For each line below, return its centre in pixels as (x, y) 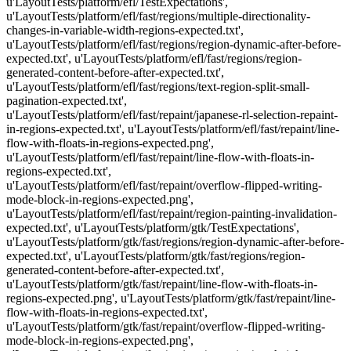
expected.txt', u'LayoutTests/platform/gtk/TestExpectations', (153, 228)
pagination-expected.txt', (67, 101)
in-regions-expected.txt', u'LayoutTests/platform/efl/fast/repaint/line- (173, 129)
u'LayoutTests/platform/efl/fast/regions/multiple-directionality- (158, 16)
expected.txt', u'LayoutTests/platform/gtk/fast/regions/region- (156, 256)
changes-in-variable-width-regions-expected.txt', (125, 30)
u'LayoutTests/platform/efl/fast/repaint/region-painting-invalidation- (172, 213)
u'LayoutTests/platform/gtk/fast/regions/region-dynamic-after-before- (175, 242)
